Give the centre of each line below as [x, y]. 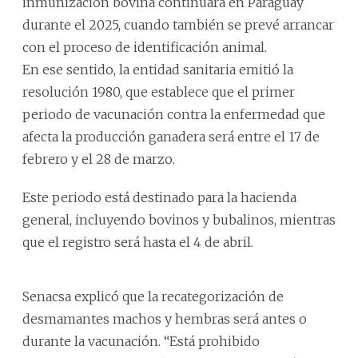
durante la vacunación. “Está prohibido [141, 341]
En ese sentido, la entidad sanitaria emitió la [158, 69]
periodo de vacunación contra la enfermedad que [174, 114]
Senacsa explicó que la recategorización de [153, 296]
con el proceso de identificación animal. [145, 47]
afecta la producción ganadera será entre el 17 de [171, 136]
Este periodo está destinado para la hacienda [159, 197]
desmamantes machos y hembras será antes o [165, 318]
